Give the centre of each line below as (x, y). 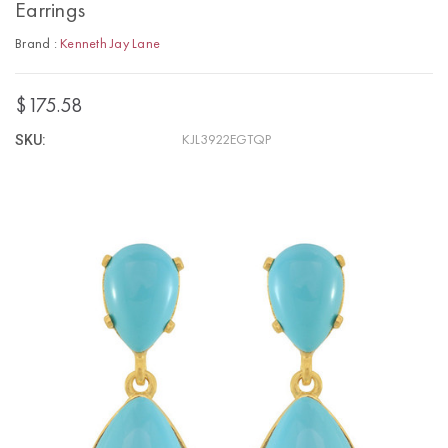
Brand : (37, 43)
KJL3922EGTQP (227, 139)
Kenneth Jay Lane (110, 43)
